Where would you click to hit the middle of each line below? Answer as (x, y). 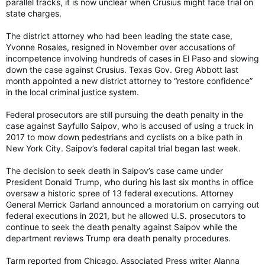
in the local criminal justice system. (72, 92)
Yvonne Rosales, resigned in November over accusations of (121, 47)
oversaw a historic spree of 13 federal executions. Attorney (120, 193)
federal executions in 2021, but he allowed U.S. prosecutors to (126, 215)
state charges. (34, 13)
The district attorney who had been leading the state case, (119, 35)
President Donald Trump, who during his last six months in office (130, 182)
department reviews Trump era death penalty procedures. (118, 238)
